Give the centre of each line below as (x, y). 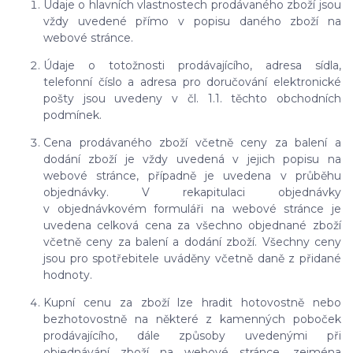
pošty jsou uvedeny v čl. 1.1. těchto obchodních (192, 99)
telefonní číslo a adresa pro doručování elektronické (192, 82)
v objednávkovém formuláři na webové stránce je (192, 209)
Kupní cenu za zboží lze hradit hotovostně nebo (192, 303)
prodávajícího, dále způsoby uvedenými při (192, 336)
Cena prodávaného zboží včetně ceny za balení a (192, 143)
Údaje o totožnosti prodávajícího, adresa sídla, (192, 66)
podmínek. (72, 115)
